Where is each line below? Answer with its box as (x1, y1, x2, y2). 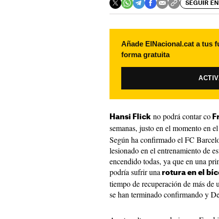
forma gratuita (121, 50, 170, 59)
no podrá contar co (151, 111, 211, 121)
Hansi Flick (109, 113, 151, 121)
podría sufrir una (109, 167, 160, 177)
